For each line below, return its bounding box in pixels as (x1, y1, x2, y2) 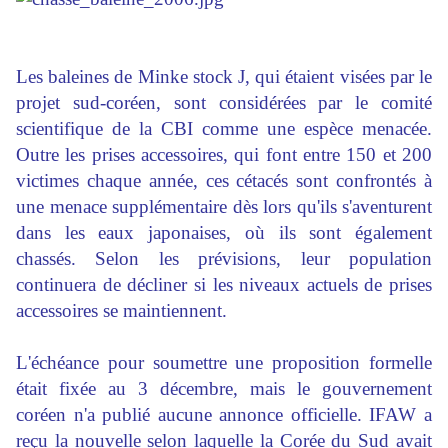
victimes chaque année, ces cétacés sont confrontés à (16, 170, 432, 192)
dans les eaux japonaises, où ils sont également (16, 222, 432, 244)
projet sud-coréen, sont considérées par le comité (16, 92, 432, 114)
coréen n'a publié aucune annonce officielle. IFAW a (16, 404, 432, 426)
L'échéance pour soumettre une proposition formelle (16, 352, 432, 374)
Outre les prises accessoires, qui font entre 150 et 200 (16, 144, 432, 166)
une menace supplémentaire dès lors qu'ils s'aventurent (16, 196, 432, 218)
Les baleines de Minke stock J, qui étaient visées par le (16, 66, 432, 88)
